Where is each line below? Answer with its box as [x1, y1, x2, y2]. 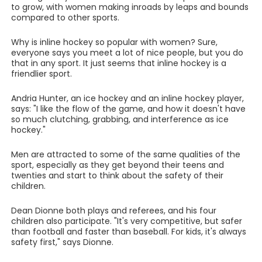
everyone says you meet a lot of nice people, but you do [11, 47, 243, 58]
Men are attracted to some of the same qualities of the [11, 149, 240, 160]
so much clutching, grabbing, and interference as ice [11, 113, 229, 125]
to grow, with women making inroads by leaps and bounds [11, 1, 249, 13]
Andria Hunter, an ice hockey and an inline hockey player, [11, 92, 244, 104]
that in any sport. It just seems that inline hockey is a [11, 57, 226, 69]
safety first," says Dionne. [11, 236, 113, 248]
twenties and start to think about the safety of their [11, 170, 223, 181]
